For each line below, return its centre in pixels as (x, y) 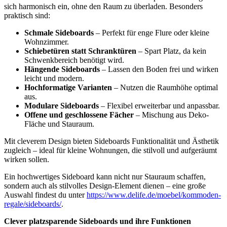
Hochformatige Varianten (68, 88)
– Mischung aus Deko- (171, 115)
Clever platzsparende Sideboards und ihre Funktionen (98, 221)
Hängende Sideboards (62, 69)
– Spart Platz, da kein (171, 51)
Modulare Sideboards (62, 106)
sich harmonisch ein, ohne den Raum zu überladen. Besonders (103, 7)
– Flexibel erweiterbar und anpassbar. (159, 106)
